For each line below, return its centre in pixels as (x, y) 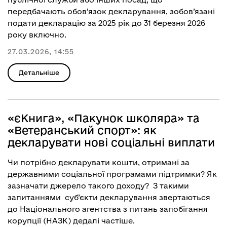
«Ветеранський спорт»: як (82, 130)
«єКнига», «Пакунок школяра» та (104, 118)
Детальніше (39, 72)
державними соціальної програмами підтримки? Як (113, 174)
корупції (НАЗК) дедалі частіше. (71, 221)
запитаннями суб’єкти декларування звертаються (109, 197)
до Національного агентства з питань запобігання (108, 209)
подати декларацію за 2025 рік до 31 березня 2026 (106, 23)
